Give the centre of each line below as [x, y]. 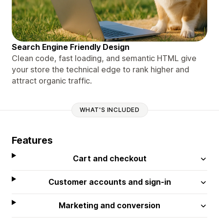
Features [32, 140]
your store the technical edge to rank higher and [100, 69]
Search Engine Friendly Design [71, 47]
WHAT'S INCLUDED [109, 110]
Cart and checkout [109, 158]
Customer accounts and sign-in [109, 182]
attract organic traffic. [52, 80]
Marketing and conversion [110, 205]
